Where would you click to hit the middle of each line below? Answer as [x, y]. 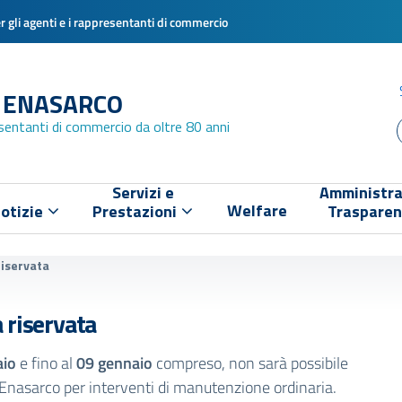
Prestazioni [137, 211]
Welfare [257, 210]
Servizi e [144, 192]
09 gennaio [114, 363]
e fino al [46, 363]
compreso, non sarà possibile [250, 363]
